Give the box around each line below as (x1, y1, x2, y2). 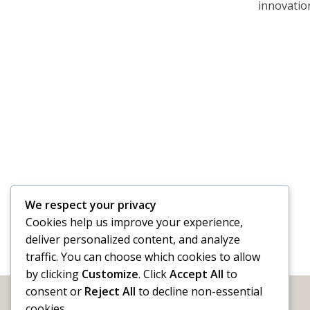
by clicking (26, 266, 82, 282)
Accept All (170, 266, 224, 282)
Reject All (84, 284, 136, 299)
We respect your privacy (25, 197, 156, 212)
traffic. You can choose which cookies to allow (26, 249, 260, 264)
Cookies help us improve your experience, (26, 215, 243, 230)
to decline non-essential (136, 284, 262, 299)
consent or (26, 284, 84, 299)
